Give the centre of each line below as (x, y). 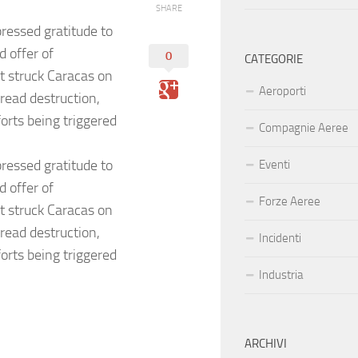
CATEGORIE (274, 60)
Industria (281, 275)
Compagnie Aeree (304, 128)
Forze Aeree (290, 202)
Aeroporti (282, 91)
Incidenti (280, 239)
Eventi (274, 165)
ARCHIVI (266, 344)
